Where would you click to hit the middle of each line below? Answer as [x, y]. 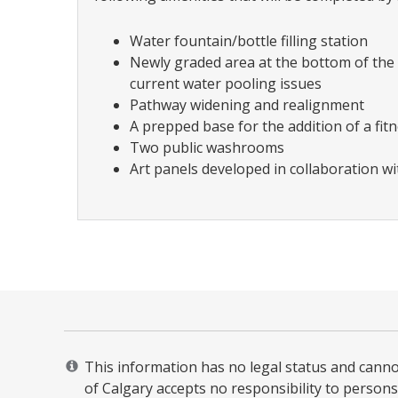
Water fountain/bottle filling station [249, 41]
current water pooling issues [226, 84]
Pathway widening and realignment [247, 105]
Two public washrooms [207, 148]
